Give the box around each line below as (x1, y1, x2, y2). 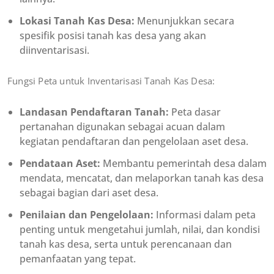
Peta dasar (169, 105, 221, 119)
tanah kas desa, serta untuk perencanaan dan (20, 237, 232, 251)
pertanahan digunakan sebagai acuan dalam (20, 120, 225, 134)
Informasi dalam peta (154, 208, 256, 222)
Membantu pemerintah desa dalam (100, 157, 267, 171)
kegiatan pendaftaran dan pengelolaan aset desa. (20, 135, 251, 149)
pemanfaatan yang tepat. (20, 252, 138, 266)
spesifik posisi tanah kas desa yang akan (20, 29, 206, 43)
